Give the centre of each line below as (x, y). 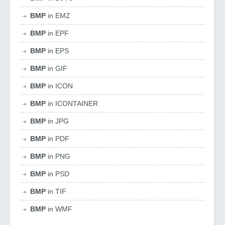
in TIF (56, 191)
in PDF (58, 139)
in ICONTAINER (72, 103)
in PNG (58, 156)
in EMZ (58, 16)
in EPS (57, 51)
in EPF (57, 33)
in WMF (59, 209)
